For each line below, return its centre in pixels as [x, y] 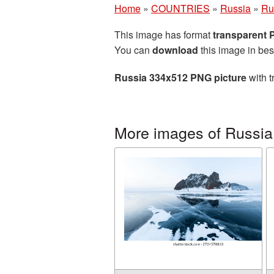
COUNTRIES [180, 8]
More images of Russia [194, 132]
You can [133, 50]
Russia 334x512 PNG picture [180, 77]
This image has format [164, 35]
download [175, 50]
